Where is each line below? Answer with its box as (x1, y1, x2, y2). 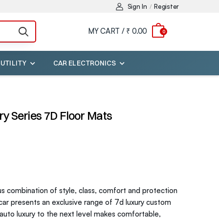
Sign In (127, 2, 147, 10)
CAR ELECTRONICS (53, 58, 116, 67)
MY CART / (88, 26, 125, 36)
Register (154, 2, 179, 10)
